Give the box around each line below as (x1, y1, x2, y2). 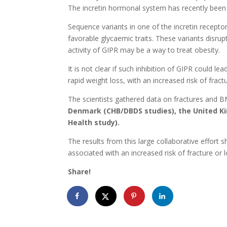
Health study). (68, 118, 120, 128)
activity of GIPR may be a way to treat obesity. (68, 45, 220, 55)
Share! (68, 167, 91, 177)
